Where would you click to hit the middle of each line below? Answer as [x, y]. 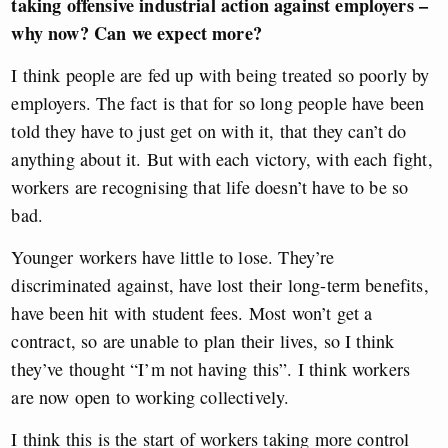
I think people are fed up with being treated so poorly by [220, 74]
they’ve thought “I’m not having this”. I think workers [211, 368]
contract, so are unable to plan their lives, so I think [203, 340]
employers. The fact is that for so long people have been [218, 102]
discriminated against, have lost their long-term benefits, [220, 284]
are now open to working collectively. [150, 396]
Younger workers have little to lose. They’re [173, 256]
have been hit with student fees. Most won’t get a [192, 312]
